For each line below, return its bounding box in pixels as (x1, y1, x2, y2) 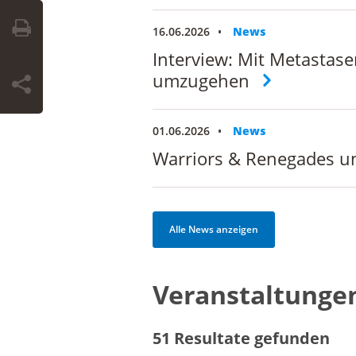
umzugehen (153, 68, 250, 93)
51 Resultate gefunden (153, 327, 330, 350)
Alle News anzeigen (169, 222, 258, 237)
